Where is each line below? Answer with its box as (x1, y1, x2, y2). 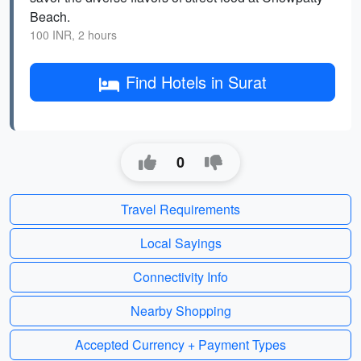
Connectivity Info (133, 268, 228, 286)
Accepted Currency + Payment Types (75, 335, 286, 354)
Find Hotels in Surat (125, 70, 267, 93)
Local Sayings (139, 234, 222, 252)
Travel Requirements (121, 200, 240, 218)
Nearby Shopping (130, 301, 231, 320)
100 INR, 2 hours (30, 27, 117, 43)
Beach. (30, 7, 70, 26)
